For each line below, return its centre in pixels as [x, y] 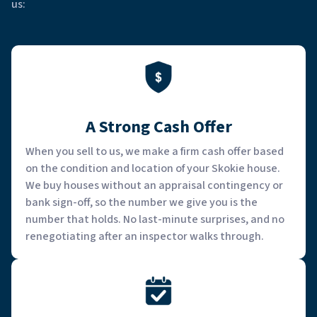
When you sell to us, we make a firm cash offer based [155, 151]
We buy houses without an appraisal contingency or [154, 185]
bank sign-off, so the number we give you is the [142, 202]
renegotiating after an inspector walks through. [145, 236]
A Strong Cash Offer [158, 127]
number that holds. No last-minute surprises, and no [155, 219]
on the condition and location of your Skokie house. [153, 168]
